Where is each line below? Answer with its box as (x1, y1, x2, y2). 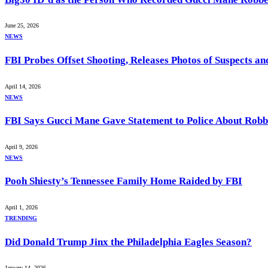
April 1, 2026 (5, 204, 38, 211)
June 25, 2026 (5, 22, 39, 29)
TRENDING (5, 215, 37, 222)
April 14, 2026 (5, 83, 41, 90)
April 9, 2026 (5, 143, 38, 150)
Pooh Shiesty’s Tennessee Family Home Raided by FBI (5, 175, 242, 187)
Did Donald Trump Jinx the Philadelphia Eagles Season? (5, 236, 252, 248)
